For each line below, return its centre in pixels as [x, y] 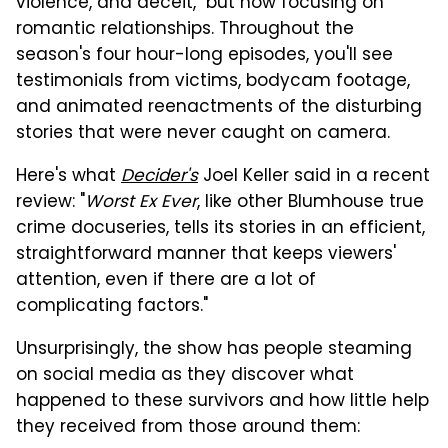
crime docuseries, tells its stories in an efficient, [220, 228]
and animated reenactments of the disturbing [219, 107]
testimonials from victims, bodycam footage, [213, 81]
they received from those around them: [188, 427]
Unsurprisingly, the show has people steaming [214, 349]
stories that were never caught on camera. [203, 133]
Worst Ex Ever [141, 202]
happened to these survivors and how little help [222, 401]
